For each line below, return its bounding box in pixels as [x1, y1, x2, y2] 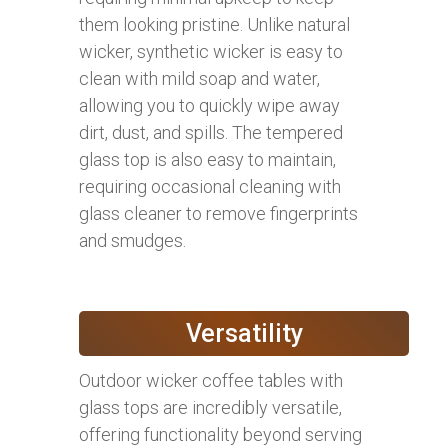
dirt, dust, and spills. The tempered [79, 121, 343, 143]
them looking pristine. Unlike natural [79, 13, 350, 35]
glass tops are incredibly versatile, [79, 396, 342, 418]
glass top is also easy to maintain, [79, 148, 336, 170]
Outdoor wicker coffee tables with [79, 369, 343, 391]
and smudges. [79, 229, 186, 251]
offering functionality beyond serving [79, 423, 362, 445]
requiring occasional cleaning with [79, 175, 341, 197]
